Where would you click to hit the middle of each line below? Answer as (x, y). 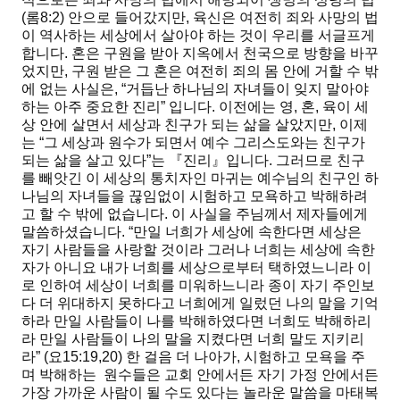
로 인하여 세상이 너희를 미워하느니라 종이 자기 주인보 (198, 286)
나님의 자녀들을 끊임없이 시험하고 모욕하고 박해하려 (195, 196)
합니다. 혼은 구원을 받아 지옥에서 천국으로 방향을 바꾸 (200, 54)
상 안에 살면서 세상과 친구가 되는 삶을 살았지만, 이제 (195, 125)
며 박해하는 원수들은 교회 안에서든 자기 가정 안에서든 (200, 375)
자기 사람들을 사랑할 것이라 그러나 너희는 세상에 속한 (198, 250)
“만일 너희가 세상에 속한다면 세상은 (245, 232)
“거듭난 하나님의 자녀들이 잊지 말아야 (245, 89)
